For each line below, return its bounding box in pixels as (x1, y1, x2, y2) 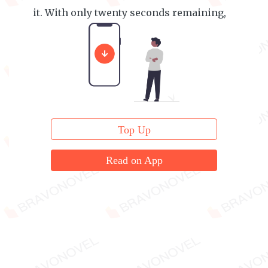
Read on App (105, 154, 163, 166)
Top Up (117, 124, 151, 136)
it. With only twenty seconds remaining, (33, 7, 226, 19)
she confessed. (33, 26, 104, 38)
